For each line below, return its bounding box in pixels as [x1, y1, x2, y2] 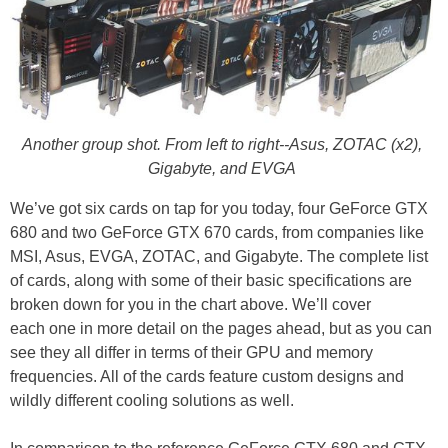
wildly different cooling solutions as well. [10, 391, 294, 409]
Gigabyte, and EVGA [147, 159, 296, 177]
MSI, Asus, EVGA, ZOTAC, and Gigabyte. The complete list [10, 247, 428, 265]
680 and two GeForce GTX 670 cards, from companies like [10, 223, 424, 241]
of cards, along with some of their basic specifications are [10, 271, 412, 289]
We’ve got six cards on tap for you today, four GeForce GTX [10, 199, 428, 217]
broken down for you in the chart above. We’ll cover [10, 295, 371, 313]
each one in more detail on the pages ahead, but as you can [10, 319, 432, 337]
